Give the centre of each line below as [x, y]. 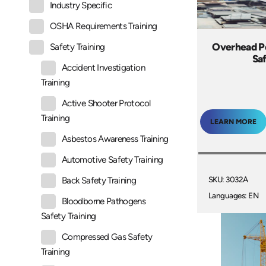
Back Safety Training [99, 181]
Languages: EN [233, 196]
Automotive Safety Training [113, 160]
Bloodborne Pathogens [104, 202]
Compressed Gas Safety [107, 237]
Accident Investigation [103, 68]
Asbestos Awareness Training [115, 139]
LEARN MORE [233, 121]
